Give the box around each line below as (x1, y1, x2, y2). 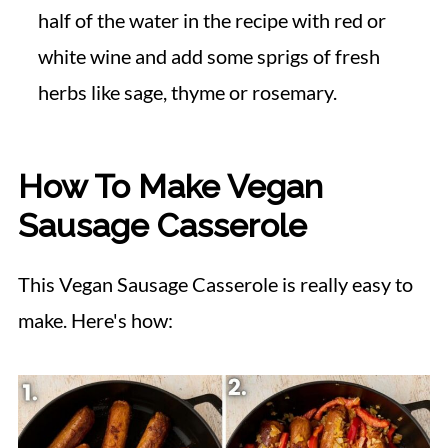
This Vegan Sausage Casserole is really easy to (17, 271, 413, 296)
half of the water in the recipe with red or (37, 7, 386, 32)
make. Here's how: (17, 307, 173, 332)
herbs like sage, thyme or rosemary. (37, 79, 337, 104)
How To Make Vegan (17, 166, 323, 206)
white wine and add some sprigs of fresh (37, 43, 380, 68)
